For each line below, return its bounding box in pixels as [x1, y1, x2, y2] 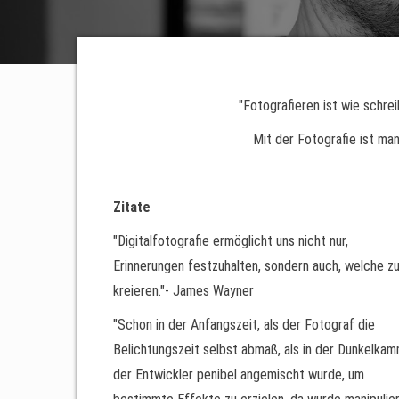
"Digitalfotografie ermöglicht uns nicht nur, [113, 232, 348, 249]
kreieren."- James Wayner [113, 282, 254, 299]
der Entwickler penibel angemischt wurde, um [113, 366, 364, 383]
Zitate [113, 199, 151, 216]
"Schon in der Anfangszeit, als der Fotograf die [113, 316, 375, 333]
